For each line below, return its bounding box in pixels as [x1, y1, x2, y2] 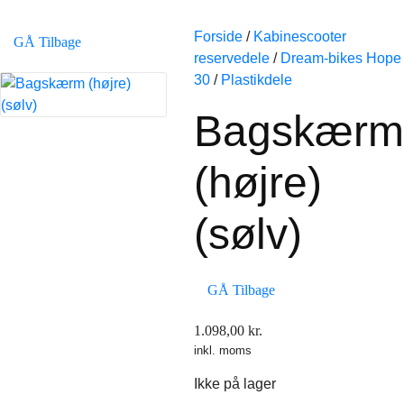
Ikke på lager [194, 376, 276, 391]
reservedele [194, 50, 270, 66]
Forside [194, 29, 243, 44]
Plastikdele [221, 72, 292, 87]
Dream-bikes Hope [280, 50, 401, 66]
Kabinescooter [253, 29, 346, 44]
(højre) [194, 159, 322, 207]
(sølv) [194, 210, 302, 258]
